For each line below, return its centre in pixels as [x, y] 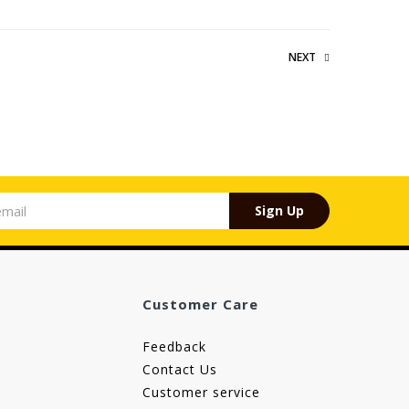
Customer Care [200, 304]
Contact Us [180, 370]
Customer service [201, 393]
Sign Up [279, 211]
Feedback [174, 347]
